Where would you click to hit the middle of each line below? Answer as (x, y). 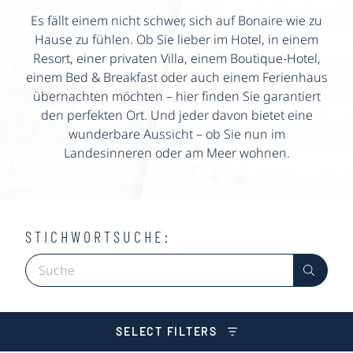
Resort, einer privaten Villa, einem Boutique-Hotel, (176, 59)
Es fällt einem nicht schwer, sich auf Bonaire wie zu (176, 21)
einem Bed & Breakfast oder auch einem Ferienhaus (176, 78)
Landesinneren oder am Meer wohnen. (176, 153)
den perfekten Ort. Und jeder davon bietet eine (176, 115)
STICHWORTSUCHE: (98, 237)
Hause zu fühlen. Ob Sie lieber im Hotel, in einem (176, 40)
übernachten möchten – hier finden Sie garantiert (176, 97)
